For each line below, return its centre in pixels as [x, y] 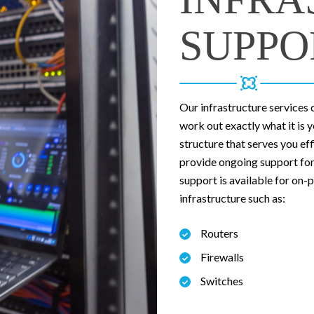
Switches [222, 281]
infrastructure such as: [232, 198]
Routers [219, 233]
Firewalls [222, 257]
